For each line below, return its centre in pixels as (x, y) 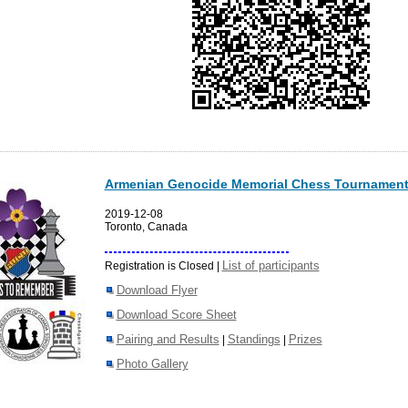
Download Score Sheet (176, 314)
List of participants (270, 265)
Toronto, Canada (146, 226)
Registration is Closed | (163, 265)
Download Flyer (157, 290)
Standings (254, 339)
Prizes (305, 339)
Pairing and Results (168, 339)
